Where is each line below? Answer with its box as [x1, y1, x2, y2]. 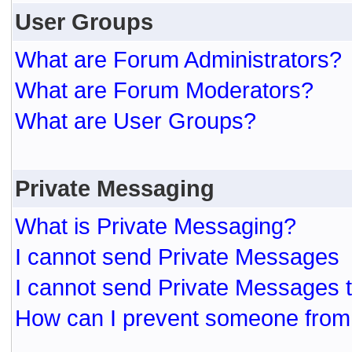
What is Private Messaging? [15, 213, 296, 239]
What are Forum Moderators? [15, 77, 313, 103]
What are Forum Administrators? [15, 46, 342, 72]
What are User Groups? [15, 108, 256, 134]
